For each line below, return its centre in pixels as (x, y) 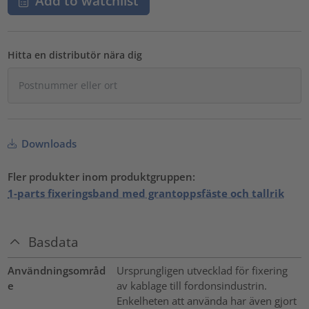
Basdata (54, 241)
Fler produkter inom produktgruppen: (102, 177)
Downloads (48, 144)
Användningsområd (57, 270)
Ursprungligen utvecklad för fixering (202, 270)
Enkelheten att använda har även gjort (206, 300)
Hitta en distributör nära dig (75, 55)
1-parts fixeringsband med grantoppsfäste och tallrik (146, 193)
